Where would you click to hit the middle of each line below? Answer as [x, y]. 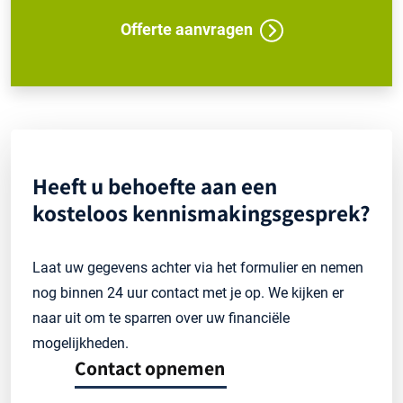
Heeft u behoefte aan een [155, 185]
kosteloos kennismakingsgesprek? [201, 212]
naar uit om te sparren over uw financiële [161, 318]
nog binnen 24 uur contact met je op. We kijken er [188, 292]
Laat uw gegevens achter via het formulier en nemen [198, 267]
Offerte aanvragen [186, 29]
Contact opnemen [150, 367]
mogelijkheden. [81, 343]
